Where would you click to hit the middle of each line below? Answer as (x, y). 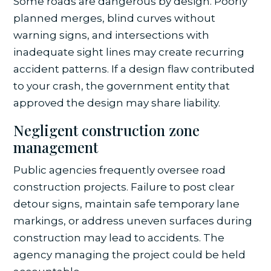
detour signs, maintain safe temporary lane (127, 204)
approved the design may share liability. (117, 103)
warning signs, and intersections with (112, 35)
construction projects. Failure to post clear (124, 187)
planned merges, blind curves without (115, 18)
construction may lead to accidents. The (119, 237)
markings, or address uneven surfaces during (133, 220)
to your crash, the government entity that (122, 86)
